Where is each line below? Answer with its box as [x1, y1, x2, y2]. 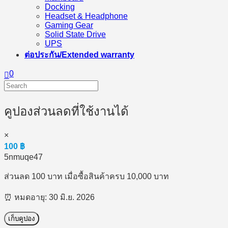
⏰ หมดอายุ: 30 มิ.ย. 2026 [4, 193, 95, 202]
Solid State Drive [45, 30, 106, 39]
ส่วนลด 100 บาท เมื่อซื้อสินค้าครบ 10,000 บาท [4, 172, 169, 181]
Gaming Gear [45, 20, 93, 30]
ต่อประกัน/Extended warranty [24, 50, 134, 59]
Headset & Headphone [45, 11, 128, 20]
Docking [45, 2, 75, 11]
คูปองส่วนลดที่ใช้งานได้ [4, 104, 129, 118]
